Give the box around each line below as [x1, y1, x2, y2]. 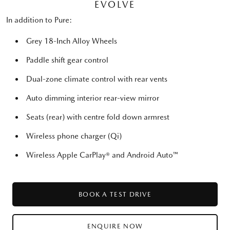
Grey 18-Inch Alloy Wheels [26, 36, 117, 46]
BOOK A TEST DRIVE [78, 190, 152, 198]
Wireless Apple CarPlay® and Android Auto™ [26, 150, 178, 160]
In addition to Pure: [6, 15, 72, 25]
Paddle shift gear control [26, 55, 108, 65]
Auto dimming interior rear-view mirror [26, 93, 159, 103]
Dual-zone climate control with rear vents [26, 74, 167, 84]
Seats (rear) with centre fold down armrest [26, 112, 169, 122]
